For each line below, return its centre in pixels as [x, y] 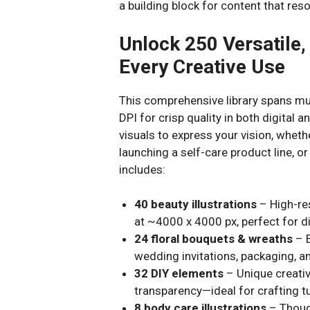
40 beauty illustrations [196, 204]
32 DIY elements [179, 273]
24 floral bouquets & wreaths [214, 239]
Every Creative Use [202, 66]
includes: [142, 169]
